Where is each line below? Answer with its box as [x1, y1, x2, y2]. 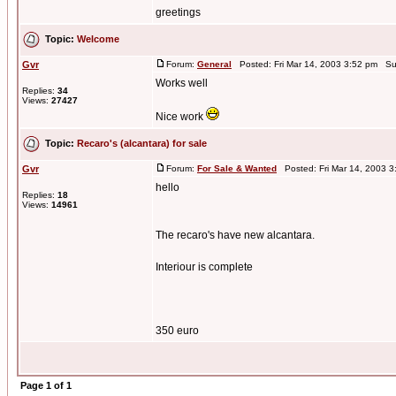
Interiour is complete [156, 261, 253, 273]
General [197, 59, 232, 69]
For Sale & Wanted [197, 164, 277, 173]
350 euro [156, 324, 199, 337]
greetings [156, 6, 201, 19]
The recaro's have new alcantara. [156, 229, 315, 241]
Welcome [77, 33, 119, 44]
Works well [156, 77, 208, 89]
